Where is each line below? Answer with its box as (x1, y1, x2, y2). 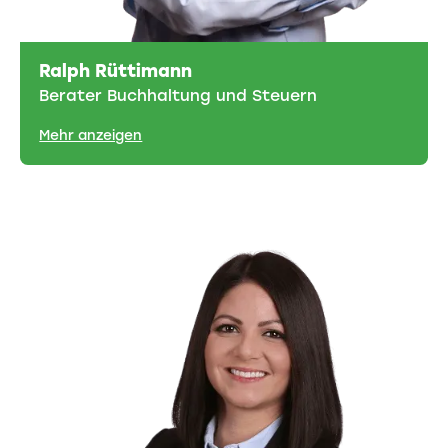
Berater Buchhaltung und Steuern (39, 85, 318, 105)
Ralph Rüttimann (39, 59, 193, 81)
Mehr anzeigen (39, 126, 143, 143)
